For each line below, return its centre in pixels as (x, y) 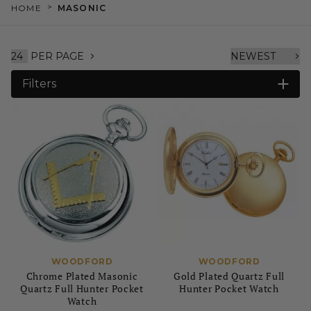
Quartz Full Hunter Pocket (82, 288)
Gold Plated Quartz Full (229, 276)
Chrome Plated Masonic (82, 276)
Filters (39, 84)
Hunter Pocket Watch (229, 288)
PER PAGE (57, 56)
